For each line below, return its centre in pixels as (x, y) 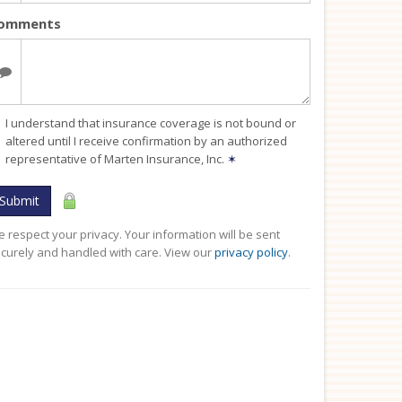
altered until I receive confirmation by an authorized (146, 141)
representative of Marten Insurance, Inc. (116, 159)
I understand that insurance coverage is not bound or (151, 123)
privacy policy (251, 252)
